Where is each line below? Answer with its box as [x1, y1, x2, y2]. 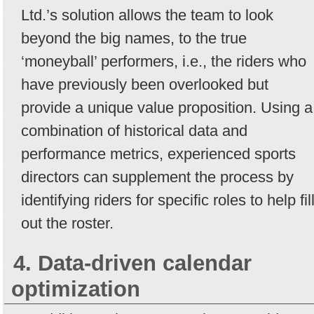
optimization [11, 276, 140, 301]
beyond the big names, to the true [21, 29, 247, 47]
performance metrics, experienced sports [21, 144, 296, 163]
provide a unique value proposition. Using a [21, 98, 313, 116]
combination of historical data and [21, 121, 247, 139]
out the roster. [21, 214, 114, 232]
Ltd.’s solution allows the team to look [21, 6, 273, 24]
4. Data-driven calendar [13, 250, 252, 275]
